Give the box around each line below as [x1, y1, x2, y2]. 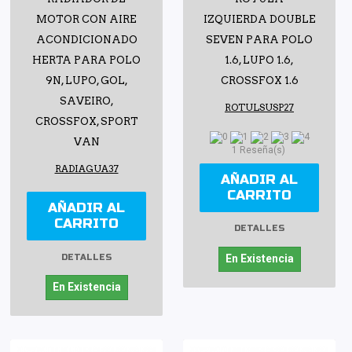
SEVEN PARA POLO [206, 34, 313, 46]
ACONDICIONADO [35, 34, 137, 46]
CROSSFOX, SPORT [35, 115, 138, 128]
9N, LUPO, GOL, [45, 75, 128, 87]
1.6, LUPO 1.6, [225, 54, 294, 67]
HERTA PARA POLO [32, 54, 141, 67]
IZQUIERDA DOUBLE [203, 13, 316, 26]
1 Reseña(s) [231, 145, 288, 156]
